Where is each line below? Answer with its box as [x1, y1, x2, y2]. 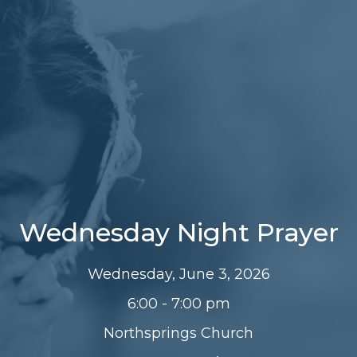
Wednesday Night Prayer [18, 216, 339, 248]
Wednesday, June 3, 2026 [87, 265, 270, 283]
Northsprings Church [104, 324, 253, 342]
